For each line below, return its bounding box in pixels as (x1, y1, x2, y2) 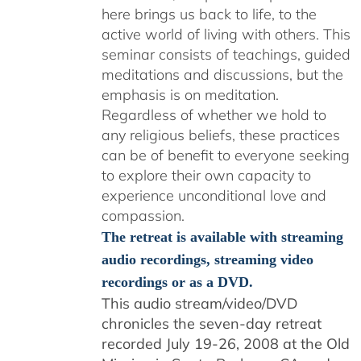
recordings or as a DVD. (101, 274, 253, 290)
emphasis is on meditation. (101, 85, 279, 104)
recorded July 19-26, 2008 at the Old (101, 334, 350, 353)
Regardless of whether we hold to (101, 106, 326, 124)
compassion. (101, 206, 185, 225)
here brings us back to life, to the (101, 5, 317, 23)
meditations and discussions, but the (101, 65, 343, 84)
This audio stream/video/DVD (101, 294, 297, 313)
